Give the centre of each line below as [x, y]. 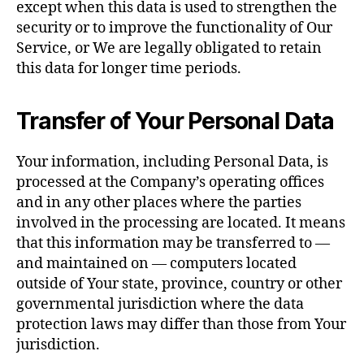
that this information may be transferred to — [173, 243]
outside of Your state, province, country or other [179, 284]
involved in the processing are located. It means [181, 223]
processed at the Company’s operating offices [170, 182]
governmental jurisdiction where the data [160, 304]
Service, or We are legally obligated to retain [169, 48]
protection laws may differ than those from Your [181, 325]
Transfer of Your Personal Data [175, 121]
